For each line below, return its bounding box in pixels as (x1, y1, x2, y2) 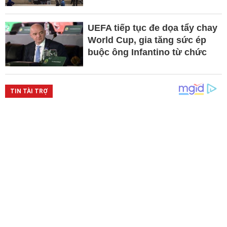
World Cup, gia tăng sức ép (87, 34, 206, 45)
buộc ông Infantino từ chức (87, 47, 207, 57)
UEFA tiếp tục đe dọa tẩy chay (87, 22, 217, 33)
